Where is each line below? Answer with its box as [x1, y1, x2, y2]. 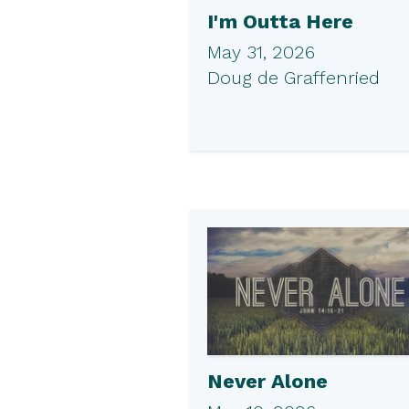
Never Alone [207, 370, 328, 393]
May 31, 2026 [207, 40, 315, 63]
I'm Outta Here [207, 9, 353, 33]
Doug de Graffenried [207, 66, 380, 89]
